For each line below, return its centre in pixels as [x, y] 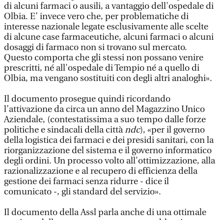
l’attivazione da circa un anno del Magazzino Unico [104, 109]
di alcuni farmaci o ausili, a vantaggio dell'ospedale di [109, 6]
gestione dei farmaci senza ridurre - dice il [86, 181]
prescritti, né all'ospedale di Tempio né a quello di [102, 68]
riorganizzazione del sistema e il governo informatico [108, 151]
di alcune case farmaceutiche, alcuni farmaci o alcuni [109, 37]
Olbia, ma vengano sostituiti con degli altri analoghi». [108, 78]
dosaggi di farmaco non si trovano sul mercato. [96, 47]
